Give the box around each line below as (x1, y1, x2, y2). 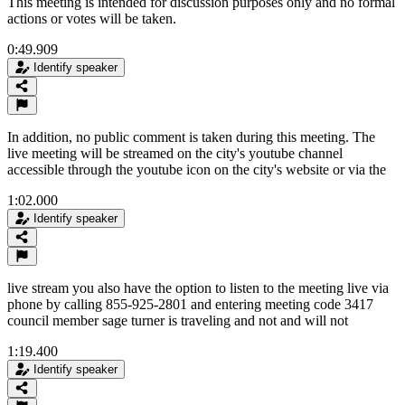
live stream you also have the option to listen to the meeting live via (7, 279, 389, 296)
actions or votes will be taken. (7, 10, 176, 26)
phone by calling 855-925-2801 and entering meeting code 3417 (7, 296, 373, 312)
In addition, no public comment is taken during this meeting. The (7, 128, 375, 145)
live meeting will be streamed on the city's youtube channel (7, 145, 343, 161)
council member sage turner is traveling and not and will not (7, 312, 348, 328)
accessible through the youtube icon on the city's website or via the (7, 161, 386, 177)
